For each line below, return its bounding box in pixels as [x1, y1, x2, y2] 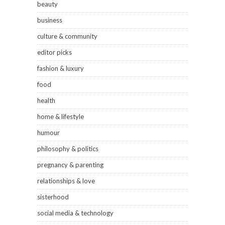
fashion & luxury [37, 64, 84, 73]
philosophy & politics [37, 145, 98, 153]
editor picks [37, 48, 72, 57]
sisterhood [37, 193, 69, 201]
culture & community [37, 32, 97, 41]
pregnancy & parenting [37, 161, 103, 169]
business [37, 16, 62, 25]
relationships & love [37, 177, 95, 185]
